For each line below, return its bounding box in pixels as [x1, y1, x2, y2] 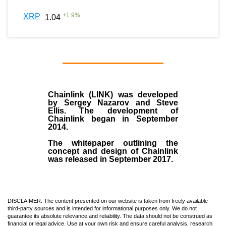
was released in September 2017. [48, 154, 173, 163]
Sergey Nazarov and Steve [64, 98, 178, 107]
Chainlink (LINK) [48, 90, 118, 99]
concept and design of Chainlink [48, 146, 178, 155]
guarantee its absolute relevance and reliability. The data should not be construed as [8, 212, 212, 219]
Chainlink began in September [48, 114, 178, 123]
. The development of [64, 106, 178, 115]
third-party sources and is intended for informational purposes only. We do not [8, 205, 197, 211]
